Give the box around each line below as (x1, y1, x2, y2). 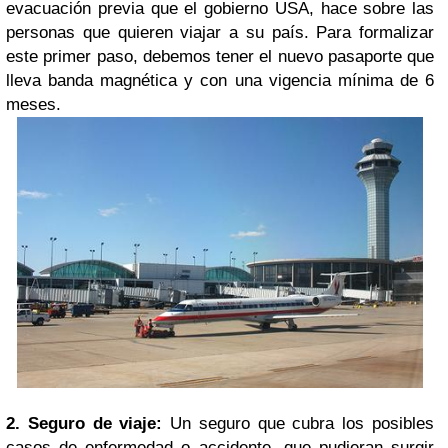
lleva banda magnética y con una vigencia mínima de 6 (6, 71, 434, 90)
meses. (6, 95, 61, 114)
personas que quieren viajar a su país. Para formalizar (6, 23, 434, 42)
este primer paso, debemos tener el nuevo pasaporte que (6, 47, 434, 66)
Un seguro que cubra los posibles (162, 414, 435, 434)
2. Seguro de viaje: (6, 414, 163, 434)
